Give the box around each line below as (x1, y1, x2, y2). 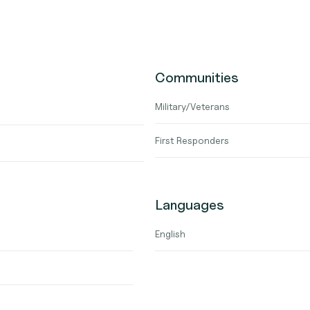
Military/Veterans (155, 100, 230, 112)
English (155, 228, 185, 239)
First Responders (155, 134, 229, 146)
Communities (155, 69, 239, 86)
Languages (155, 197, 224, 213)
